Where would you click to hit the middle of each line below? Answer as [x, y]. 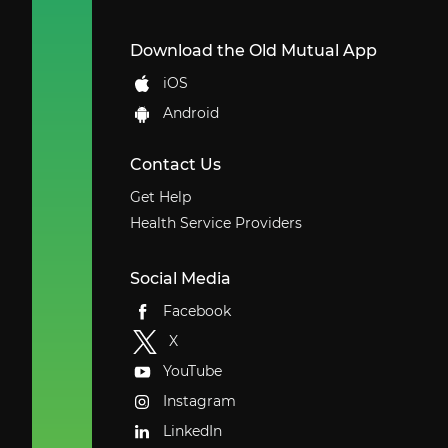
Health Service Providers [215, 222]
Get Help [160, 196]
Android [190, 113]
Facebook [196, 311]
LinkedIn [192, 431]
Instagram [199, 401]
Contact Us [175, 164]
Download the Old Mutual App [253, 50]
